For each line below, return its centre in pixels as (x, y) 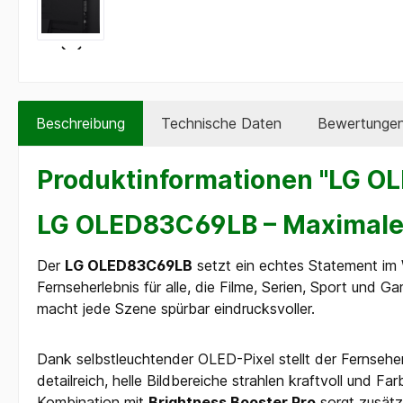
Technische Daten (221, 123)
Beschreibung (81, 123)
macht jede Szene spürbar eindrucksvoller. (176, 308)
